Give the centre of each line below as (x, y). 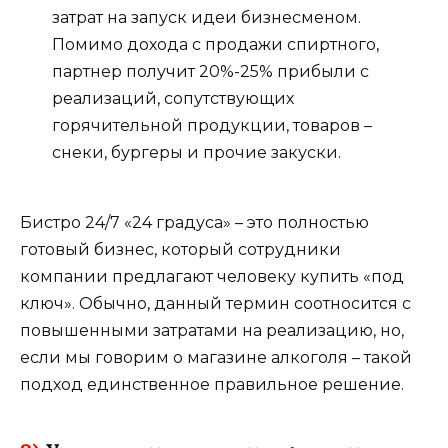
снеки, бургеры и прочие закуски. (196, 152)
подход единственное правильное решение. (212, 384)
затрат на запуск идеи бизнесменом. (206, 17)
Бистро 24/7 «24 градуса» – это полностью (194, 222)
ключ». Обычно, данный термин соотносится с (215, 303)
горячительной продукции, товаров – (212, 125)
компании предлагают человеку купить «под (212, 276)
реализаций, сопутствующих (173, 98)
